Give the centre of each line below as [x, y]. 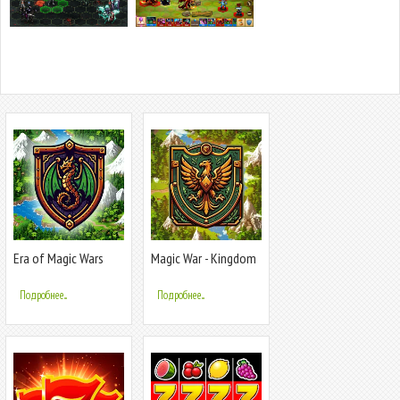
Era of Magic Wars [58, 258]
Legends [171, 273]
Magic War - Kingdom [204, 258]
